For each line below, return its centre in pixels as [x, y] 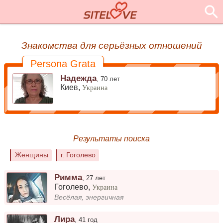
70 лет [111, 79]
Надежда [79, 78]
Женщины [31, 155]
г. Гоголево [78, 155]
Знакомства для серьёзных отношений [111, 45]
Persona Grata [63, 64]
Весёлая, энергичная [89, 197]
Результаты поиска [111, 138]
